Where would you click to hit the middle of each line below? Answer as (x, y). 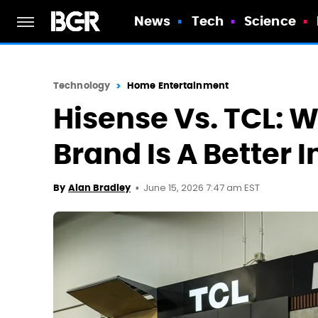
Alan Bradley (99, 188)
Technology (82, 86)
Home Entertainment (178, 86)
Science (270, 21)
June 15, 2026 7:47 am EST (202, 188)
